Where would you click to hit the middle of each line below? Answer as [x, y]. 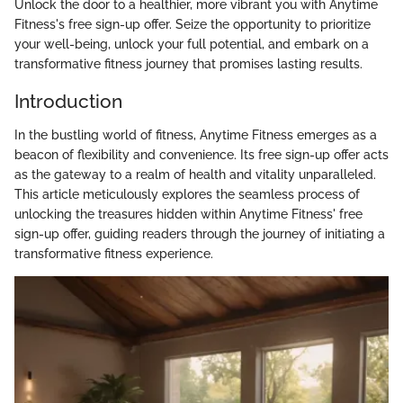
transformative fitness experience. [114, 254]
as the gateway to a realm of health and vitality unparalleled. [195, 175]
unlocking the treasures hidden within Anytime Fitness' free [188, 215]
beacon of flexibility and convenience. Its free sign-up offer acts [201, 155]
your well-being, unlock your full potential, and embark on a [192, 44]
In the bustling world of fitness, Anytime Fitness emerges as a [196, 135]
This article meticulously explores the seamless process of [187, 195]
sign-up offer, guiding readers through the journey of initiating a [200, 234]
